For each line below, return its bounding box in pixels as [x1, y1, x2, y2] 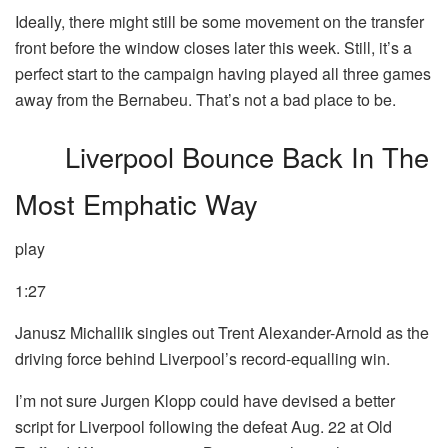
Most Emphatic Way [15, 184, 258, 224]
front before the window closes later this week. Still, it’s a [15, 36, 412, 60]
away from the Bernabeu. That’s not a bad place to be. [15, 88, 396, 112]
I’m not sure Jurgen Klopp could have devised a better [15, 388, 395, 412]
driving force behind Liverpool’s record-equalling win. [15, 346, 390, 370]
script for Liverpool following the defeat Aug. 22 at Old [15, 414, 392, 438]
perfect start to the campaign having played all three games [15, 62, 431, 86]
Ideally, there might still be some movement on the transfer [15, 10, 424, 34]
